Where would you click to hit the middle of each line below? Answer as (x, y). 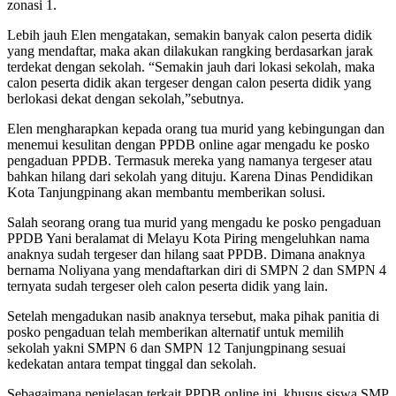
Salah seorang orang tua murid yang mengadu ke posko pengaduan (194, 223)
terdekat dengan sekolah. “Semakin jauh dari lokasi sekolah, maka (191, 67)
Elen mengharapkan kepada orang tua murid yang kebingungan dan (196, 129)
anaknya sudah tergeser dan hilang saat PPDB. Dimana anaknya (186, 255)
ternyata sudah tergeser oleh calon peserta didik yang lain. (168, 286)
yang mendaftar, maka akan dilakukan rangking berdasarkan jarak (190, 51)
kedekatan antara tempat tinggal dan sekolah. (132, 364)
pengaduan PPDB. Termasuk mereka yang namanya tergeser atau (190, 161)
